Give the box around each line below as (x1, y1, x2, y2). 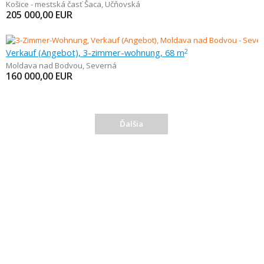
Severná (86, 60, 117, 71)
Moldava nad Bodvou (6, 60, 82, 71)
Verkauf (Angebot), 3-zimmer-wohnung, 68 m (6, 47, 184, 59)
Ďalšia (119, 118, 143, 130)
